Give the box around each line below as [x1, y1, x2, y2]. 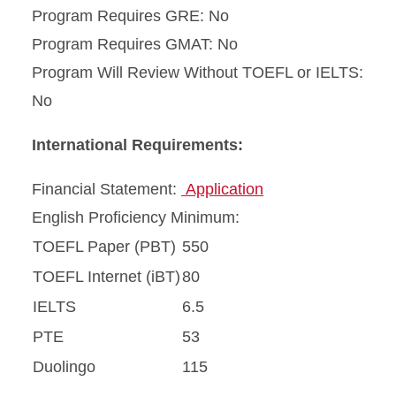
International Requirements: [32, 136, 243, 155]
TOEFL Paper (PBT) [33, 238, 176, 256]
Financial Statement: [32, 180, 181, 199]
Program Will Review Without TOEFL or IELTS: [32, 64, 363, 82]
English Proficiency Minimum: [32, 209, 240, 227]
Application [181, 180, 263, 199]
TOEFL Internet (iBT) [33, 268, 180, 286]
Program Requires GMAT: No [32, 35, 238, 54]
